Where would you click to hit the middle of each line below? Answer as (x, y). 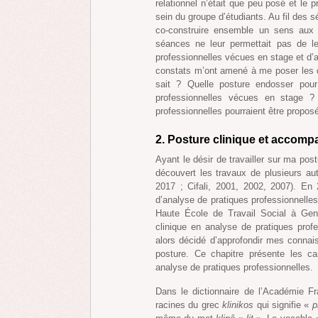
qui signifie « (283, 305)
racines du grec (189, 305)
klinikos (238, 305)
